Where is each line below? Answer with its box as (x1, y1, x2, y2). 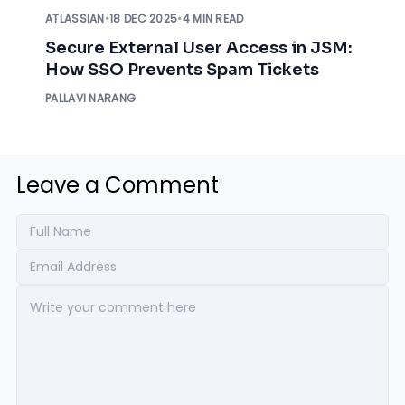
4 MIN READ (182, 11, 244, 26)
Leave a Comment (16, 170, 219, 200)
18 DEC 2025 (109, 11, 178, 26)
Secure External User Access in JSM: (45, 38, 353, 58)
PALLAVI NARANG (45, 90, 137, 106)
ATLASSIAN (45, 11, 105, 26)
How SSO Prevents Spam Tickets (45, 60, 319, 80)
